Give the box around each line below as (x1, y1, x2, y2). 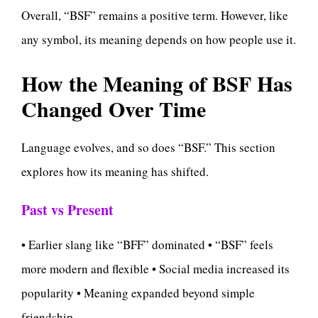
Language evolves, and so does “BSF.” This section (21, 138, 275, 155)
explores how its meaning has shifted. (21, 163, 209, 180)
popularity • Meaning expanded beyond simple (21, 285, 255, 302)
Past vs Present (21, 199, 114, 221)
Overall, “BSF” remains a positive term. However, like (21, 7, 288, 24)
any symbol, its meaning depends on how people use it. (21, 31, 296, 48)
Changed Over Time (21, 92, 206, 124)
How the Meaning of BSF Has (21, 67, 292, 99)
